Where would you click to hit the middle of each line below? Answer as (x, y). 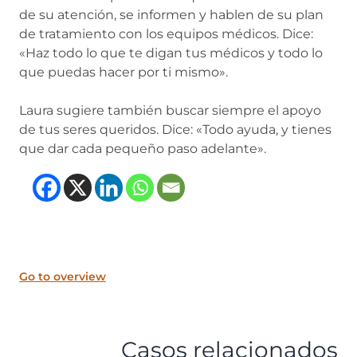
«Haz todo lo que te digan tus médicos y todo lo (171, 53)
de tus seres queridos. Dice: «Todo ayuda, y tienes (175, 129)
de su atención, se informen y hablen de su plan (171, 15)
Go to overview (63, 277)
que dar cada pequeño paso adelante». (143, 149)
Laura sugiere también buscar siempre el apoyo (170, 110)
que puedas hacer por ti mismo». (124, 72)
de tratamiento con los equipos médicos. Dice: (166, 34)
